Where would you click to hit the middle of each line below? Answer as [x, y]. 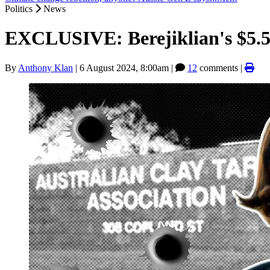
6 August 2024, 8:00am [124, 67]
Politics [20, 9]
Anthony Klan [46, 67]
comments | [221, 67]
